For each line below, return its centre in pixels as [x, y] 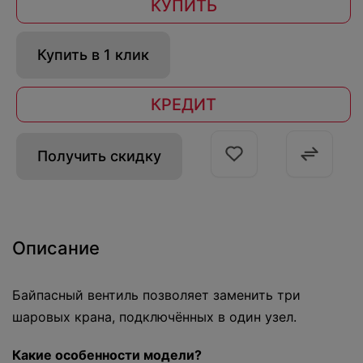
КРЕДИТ [184, 105]
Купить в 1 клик [93, 55]
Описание [56, 248]
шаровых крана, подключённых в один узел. [154, 317]
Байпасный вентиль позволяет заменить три [156, 295]
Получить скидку [99, 156]
